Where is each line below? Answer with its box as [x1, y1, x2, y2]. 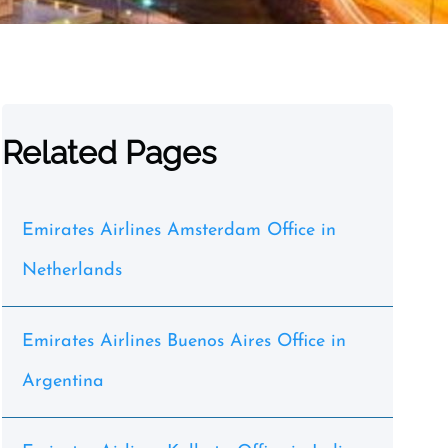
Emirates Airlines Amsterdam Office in [21, 221, 336, 240]
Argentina [21, 372, 104, 391]
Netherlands [21, 261, 122, 280]
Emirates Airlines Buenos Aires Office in [21, 332, 346, 351]
